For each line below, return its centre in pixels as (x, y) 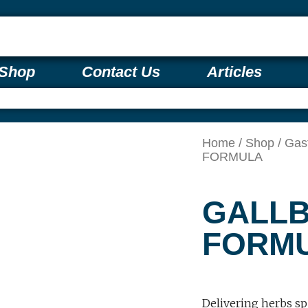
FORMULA (232, 157)
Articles (234, 72)
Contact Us (121, 72)
